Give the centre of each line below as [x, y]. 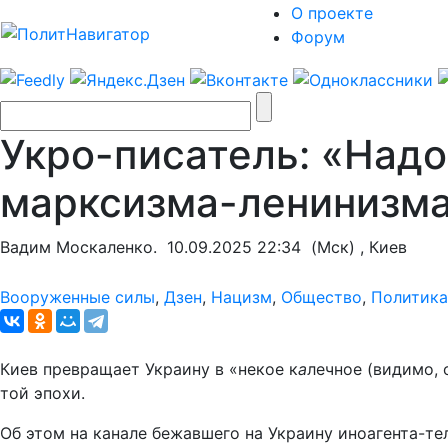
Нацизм [241, 296]
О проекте [332, 13]
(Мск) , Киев [354, 246]
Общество [321, 296]
